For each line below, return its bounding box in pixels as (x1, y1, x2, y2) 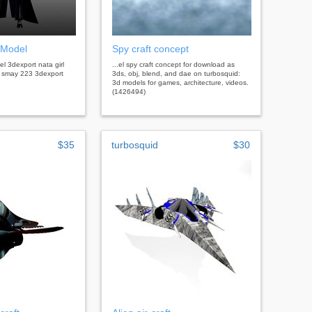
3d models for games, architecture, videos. (112, 78, 249, 86)
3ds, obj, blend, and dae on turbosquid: (112, 69, 240, 77)
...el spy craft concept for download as (112, 60, 235, 68)
